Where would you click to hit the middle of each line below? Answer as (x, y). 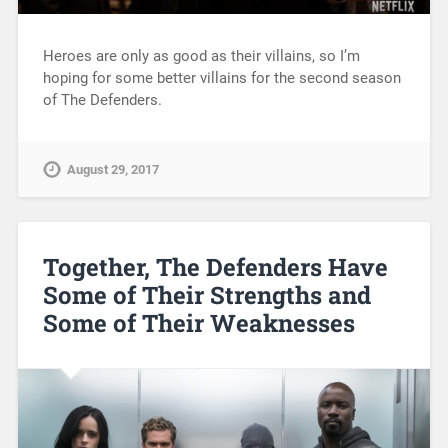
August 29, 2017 (112, 170)
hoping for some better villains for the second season (221, 78)
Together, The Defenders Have (215, 266)
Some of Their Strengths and (206, 294)
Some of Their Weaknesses (198, 322)
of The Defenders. (102, 100)
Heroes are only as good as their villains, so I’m (201, 56)
